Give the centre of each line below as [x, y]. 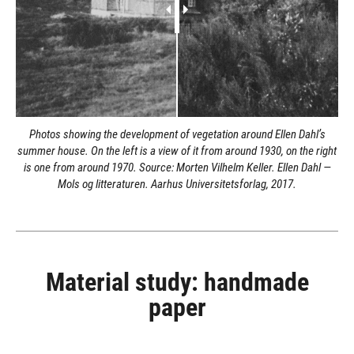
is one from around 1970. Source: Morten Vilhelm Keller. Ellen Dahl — [177, 168]
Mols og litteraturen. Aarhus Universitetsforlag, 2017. [177, 184]
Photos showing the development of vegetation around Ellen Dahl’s [177, 134]
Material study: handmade [177, 282]
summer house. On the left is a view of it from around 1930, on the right [177, 151]
